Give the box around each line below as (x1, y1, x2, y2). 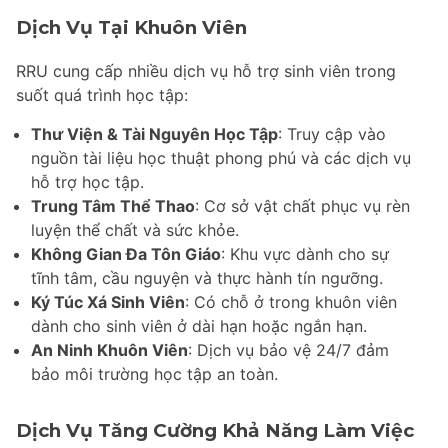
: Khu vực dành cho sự (221, 243, 389, 264)
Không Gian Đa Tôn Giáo (31, 243, 221, 264)
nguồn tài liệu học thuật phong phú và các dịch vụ (31, 147, 411, 168)
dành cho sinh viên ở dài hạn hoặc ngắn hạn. (31, 315, 367, 336)
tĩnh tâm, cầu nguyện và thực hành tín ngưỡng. (31, 267, 383, 288)
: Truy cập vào (278, 123, 386, 144)
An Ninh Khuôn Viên (31, 339, 188, 360)
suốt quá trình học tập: (16, 84, 188, 105)
